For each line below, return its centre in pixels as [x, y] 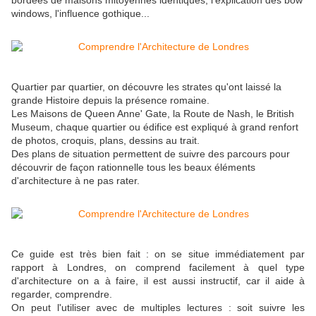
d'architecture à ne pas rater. [75, 181]
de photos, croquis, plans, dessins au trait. [105, 141]
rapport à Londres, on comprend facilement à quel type [158, 268]
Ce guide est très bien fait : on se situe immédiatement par [158, 254]
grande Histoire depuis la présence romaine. [110, 101]
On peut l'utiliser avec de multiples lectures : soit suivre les [158, 308]
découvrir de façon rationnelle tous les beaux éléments [133, 168]
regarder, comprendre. [62, 294]
